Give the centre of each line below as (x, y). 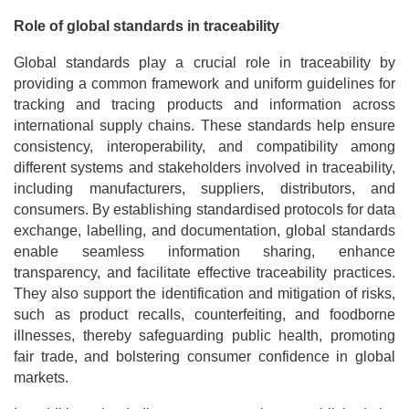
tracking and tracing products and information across (204, 104)
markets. (41, 377)
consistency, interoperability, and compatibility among (204, 146)
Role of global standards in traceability (147, 26)
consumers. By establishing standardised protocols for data (204, 209)
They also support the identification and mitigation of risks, (204, 293)
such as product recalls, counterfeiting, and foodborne (204, 314)
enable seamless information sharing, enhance (204, 251)
